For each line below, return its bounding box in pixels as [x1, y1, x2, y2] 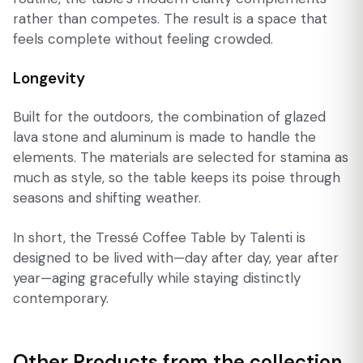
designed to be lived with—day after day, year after [13, 248, 339, 267]
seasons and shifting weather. [13, 188, 201, 207]
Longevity [13, 67, 85, 88]
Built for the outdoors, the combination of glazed [13, 107, 326, 126]
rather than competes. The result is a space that [13, 9, 327, 28]
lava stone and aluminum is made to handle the [13, 127, 316, 146]
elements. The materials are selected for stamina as [13, 147, 348, 166]
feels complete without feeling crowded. [13, 29, 273, 48]
